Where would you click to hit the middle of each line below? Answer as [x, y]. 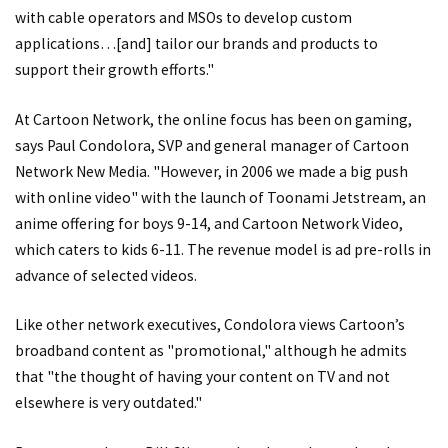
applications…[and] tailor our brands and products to [196, 44]
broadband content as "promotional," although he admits [211, 351]
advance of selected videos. [106, 275]
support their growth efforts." [114, 70]
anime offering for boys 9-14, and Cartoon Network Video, [209, 223]
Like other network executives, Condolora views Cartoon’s [210, 325]
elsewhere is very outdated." [108, 403]
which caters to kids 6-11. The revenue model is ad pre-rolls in [223, 249]
